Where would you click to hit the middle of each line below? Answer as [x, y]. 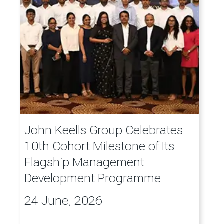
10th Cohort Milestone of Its [100, 146]
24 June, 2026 [64, 200]
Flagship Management [85, 162]
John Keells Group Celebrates [104, 130]
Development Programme [93, 178]
